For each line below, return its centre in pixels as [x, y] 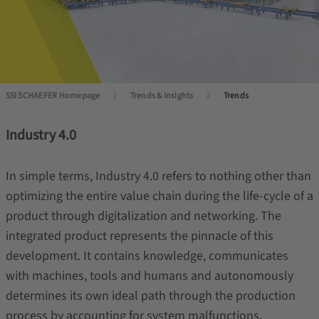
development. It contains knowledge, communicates [147, 256]
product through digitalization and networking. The [143, 216]
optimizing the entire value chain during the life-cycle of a [159, 196]
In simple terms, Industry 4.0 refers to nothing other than [158, 176]
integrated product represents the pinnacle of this [139, 236]
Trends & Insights [162, 96]
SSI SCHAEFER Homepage [53, 96]
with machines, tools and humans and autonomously [149, 276]
